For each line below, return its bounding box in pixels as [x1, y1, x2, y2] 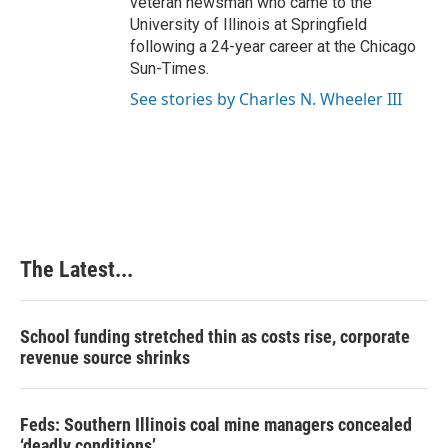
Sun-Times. [130, 58, 209, 78]
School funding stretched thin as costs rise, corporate [20, 325, 410, 347]
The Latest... [20, 256, 133, 282]
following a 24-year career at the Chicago [130, 36, 416, 56]
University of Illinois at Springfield [130, 14, 367, 34]
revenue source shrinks [20, 346, 190, 368]
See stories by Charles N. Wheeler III [130, 87, 402, 110]
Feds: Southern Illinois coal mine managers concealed [20, 413, 412, 435]
